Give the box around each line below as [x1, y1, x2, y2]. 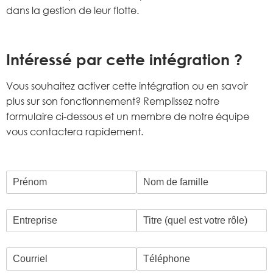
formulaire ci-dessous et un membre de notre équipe [6, 110, 249, 123]
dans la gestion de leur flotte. [6, 4, 139, 16]
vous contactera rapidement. [6, 126, 143, 138]
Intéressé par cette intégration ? [6, 50, 243, 69]
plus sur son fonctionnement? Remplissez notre [6, 95, 219, 108]
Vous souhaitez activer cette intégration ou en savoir [6, 80, 248, 93]
